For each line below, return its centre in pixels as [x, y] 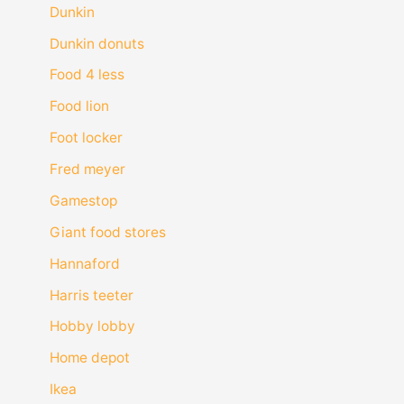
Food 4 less [87, 75]
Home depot [89, 358]
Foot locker [86, 138]
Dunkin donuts [96, 43]
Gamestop [83, 200]
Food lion [79, 106]
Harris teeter [91, 295]
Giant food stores [107, 232]
